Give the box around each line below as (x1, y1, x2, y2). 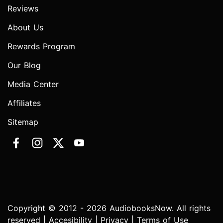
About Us (7, 22, 43, 32)
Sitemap (7, 116, 38, 127)
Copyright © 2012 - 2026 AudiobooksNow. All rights (7, 203, 211, 213)
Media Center (7, 79, 59, 89)
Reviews (7, 3, 38, 13)
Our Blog (7, 60, 41, 70)
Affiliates (7, 98, 41, 108)
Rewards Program (7, 41, 75, 51)
